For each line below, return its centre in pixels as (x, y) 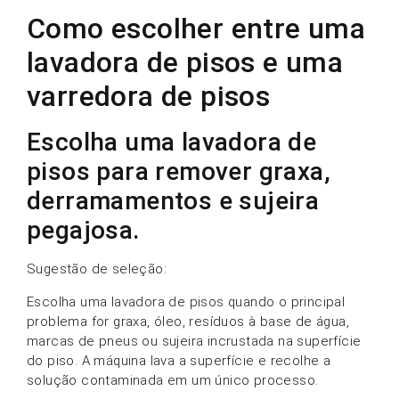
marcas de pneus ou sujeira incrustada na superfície (194, 341)
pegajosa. (83, 231)
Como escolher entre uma (196, 29)
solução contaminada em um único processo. (173, 380)
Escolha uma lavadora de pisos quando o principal (186, 301)
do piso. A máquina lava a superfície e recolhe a (179, 360)
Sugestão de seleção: (97, 269)
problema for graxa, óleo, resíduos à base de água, (188, 321)
